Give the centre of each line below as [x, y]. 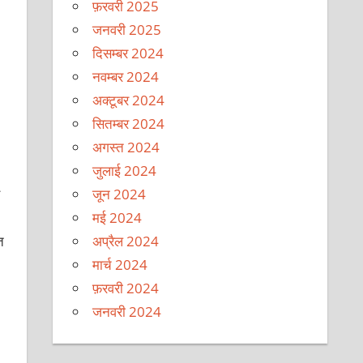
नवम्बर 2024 [126, 76]
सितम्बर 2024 [129, 123]
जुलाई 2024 [125, 170]
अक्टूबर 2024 [129, 100]
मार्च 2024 [120, 264]
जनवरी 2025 [127, 29]
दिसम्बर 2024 [128, 53]
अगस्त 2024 [126, 147]
